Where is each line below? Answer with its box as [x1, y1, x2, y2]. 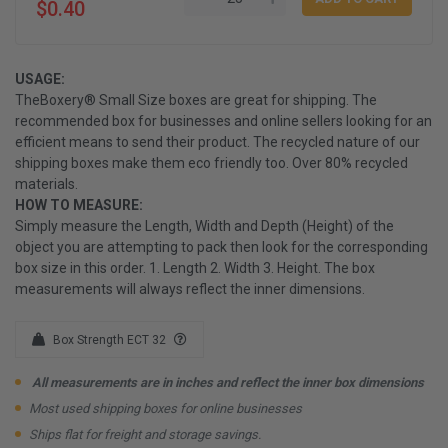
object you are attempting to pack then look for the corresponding [15, 238, 428, 255]
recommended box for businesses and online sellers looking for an [15, 112, 432, 129]
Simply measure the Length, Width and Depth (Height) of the [15, 217, 394, 234]
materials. [15, 175, 78, 192]
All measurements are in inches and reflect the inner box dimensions [29, 374, 424, 390]
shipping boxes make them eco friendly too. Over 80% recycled [15, 154, 408, 171]
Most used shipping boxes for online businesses [29, 400, 302, 416]
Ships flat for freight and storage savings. [29, 426, 261, 442]
